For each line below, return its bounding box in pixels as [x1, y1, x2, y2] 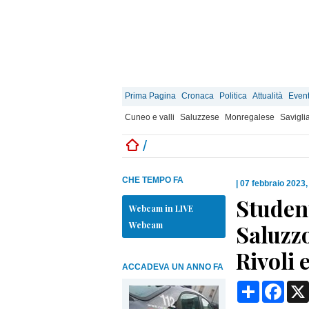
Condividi [259, 280, 306, 292]
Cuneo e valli [125, 112, 175, 122]
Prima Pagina [125, 91, 176, 101]
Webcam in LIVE [129, 203, 193, 214]
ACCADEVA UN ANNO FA [122, 262, 223, 272]
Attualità [252, 91, 283, 101]
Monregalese [225, 112, 275, 122]
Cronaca [181, 91, 214, 101]
